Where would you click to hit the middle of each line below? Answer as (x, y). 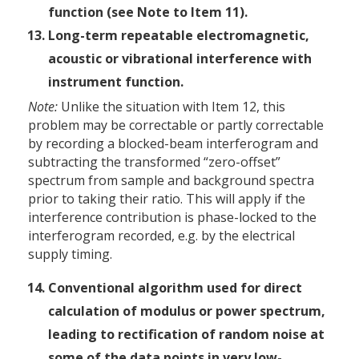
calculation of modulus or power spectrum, (187, 311)
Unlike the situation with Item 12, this (171, 107)
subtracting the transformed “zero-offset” (154, 162)
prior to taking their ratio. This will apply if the (167, 199)
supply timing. (70, 254)
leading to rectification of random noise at (186, 335)
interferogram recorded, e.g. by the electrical (161, 236)
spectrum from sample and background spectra (171, 181)
